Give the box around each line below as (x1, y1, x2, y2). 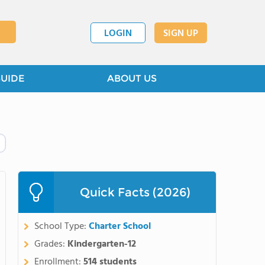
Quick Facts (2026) (79, 185, 190, 199)
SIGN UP (163, 25, 198, 41)
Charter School (89, 219, 151, 234)
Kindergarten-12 (67, 237, 136, 252)
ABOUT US (107, 73, 157, 84)
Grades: (34, 237, 67, 252)
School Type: (34, 219, 89, 234)
